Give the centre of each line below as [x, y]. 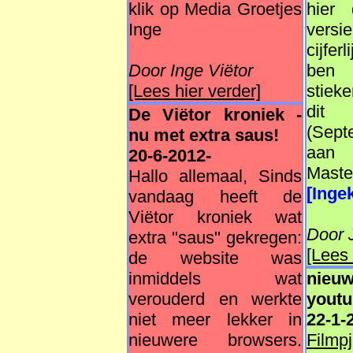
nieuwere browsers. [215, 340]
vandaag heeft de [215, 197]
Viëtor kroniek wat [215, 217]
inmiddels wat [215, 279]
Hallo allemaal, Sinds [215, 176]
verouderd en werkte [215, 299]
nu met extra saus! [204, 135]
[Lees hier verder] [195, 91]
